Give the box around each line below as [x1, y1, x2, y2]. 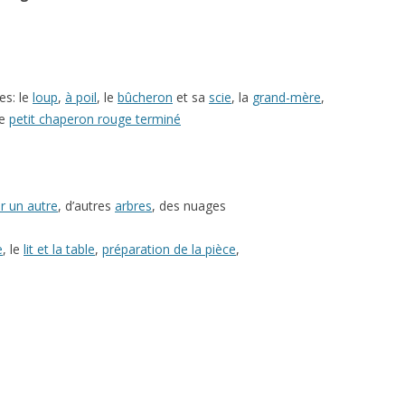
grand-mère [252, 88, 321, 106]
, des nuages [152, 196, 226, 214]
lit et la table [24, 240, 95, 258]
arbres [115, 196, 152, 214]
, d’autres [58, 196, 115, 214]
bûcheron [118, 88, 173, 106]
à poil [65, 88, 97, 106]
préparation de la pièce [102, 240, 236, 258]
